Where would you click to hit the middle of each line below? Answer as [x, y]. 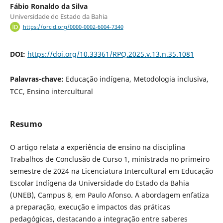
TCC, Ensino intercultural [51, 92]
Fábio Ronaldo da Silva [49, 6]
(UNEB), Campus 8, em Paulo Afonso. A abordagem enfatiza [109, 195]
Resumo [26, 124]
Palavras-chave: [38, 79]
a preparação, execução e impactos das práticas [90, 207]
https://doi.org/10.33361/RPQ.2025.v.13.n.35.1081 [111, 54]
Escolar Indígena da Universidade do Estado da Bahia [99, 183]
